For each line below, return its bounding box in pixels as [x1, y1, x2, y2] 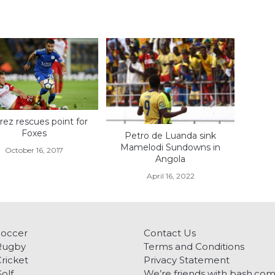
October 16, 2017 [5, 145, 64, 155]
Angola [155, 153, 186, 165]
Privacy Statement [144, 254, 230, 266]
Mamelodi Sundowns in [120, 141, 221, 153]
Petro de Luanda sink [125, 130, 217, 141]
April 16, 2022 [146, 171, 195, 180]
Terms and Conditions [144, 240, 244, 252]
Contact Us [144, 227, 196, 239]
